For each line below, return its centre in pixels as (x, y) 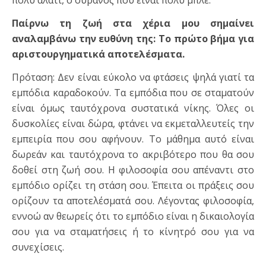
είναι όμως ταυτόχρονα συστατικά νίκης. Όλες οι (133, 108)
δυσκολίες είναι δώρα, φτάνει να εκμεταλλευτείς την (133, 124)
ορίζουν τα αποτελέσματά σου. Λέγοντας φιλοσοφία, (133, 201)
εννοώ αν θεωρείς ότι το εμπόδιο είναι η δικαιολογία (133, 216)
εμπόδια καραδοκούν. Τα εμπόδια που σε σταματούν (133, 93)
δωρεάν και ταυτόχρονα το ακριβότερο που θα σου (133, 155)
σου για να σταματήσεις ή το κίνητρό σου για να (133, 232)
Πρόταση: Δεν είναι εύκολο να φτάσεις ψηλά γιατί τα (133, 77)
